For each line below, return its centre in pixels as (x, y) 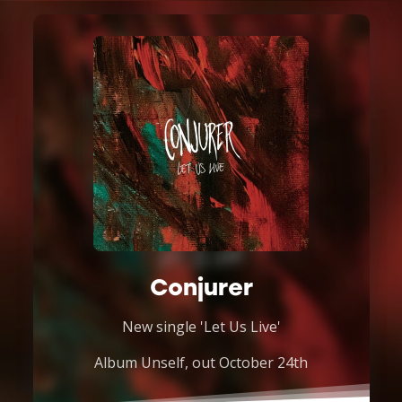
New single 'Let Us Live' (201, 327)
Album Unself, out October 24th (201, 363)
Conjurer (201, 287)
